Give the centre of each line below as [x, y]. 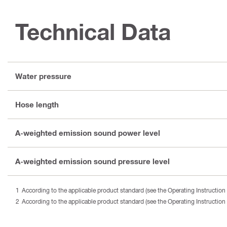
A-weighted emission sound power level [88, 133]
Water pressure [43, 76]
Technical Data [93, 31]
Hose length [37, 105]
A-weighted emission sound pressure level [92, 161]
